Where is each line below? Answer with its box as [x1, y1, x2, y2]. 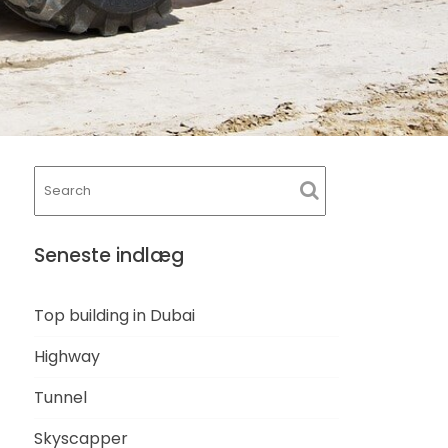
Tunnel [34, 385, 88, 409]
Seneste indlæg [34, 241, 185, 269]
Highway [34, 344, 101, 368]
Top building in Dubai [34, 303, 196, 327]
